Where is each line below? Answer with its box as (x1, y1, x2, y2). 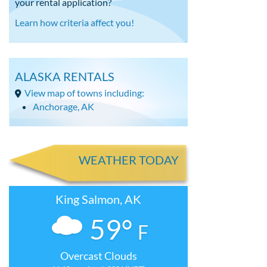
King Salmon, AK (55, 191, 141, 206)
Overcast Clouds (60, 249, 137, 263)
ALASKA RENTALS (15, 69, 114, 83)
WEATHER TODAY (79, 152, 179, 167)
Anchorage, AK (33, 100, 94, 112)
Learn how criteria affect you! (15, 16, 134, 28)
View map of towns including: (24, 86, 144, 98)
